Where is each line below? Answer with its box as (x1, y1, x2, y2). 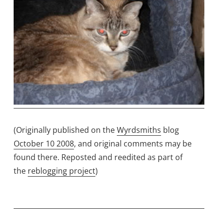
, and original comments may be (74, 138, 192, 149)
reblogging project (28, 165, 95, 176)
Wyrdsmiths (117, 124, 161, 135)
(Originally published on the (14, 124, 117, 135)
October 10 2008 (14, 138, 74, 149)
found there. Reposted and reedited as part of (14, 151, 182, 163)
